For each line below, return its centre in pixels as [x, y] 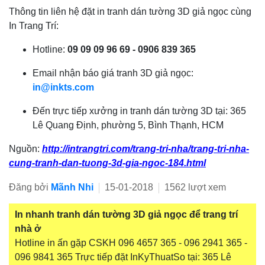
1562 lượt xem [194, 188]
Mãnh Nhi [72, 188]
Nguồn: [25, 149]
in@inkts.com [63, 88]
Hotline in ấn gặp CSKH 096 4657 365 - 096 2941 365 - [131, 243]
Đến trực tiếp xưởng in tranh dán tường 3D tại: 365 [139, 111]
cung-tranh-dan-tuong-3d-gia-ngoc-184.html [107, 163]
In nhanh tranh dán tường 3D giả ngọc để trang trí [126, 215]
